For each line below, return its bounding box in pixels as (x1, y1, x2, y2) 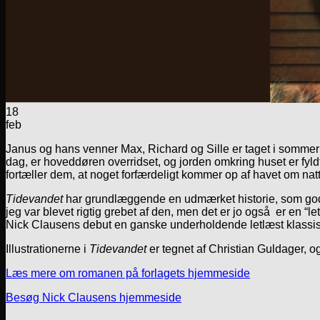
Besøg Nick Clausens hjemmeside (6, 291, 181, 304)
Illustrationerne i (6, 242, 89, 255)
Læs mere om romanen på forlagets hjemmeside (6, 266, 250, 279)
